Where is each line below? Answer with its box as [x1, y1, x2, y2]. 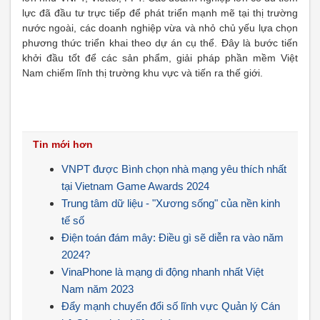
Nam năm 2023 [61, 283, 134, 295]
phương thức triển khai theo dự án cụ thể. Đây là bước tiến [22, 37, 298, 49]
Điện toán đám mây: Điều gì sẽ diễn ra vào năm [61, 231, 284, 244]
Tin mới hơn [33, 139, 93, 150]
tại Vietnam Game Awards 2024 [61, 180, 209, 192]
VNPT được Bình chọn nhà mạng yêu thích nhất [61, 163, 286, 175]
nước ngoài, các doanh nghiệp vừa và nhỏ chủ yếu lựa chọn [22, 22, 298, 34]
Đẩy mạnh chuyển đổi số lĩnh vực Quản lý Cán [61, 300, 280, 312]
